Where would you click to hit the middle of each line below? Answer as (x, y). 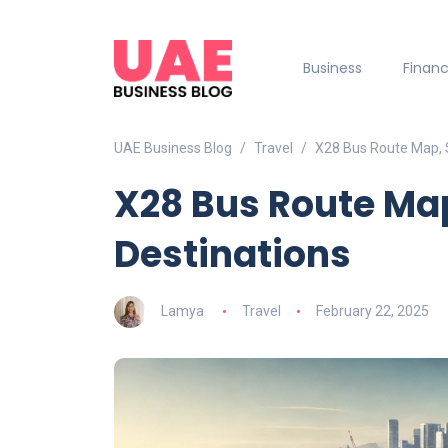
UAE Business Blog (173, 148)
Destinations (232, 255)
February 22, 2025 (372, 310)
